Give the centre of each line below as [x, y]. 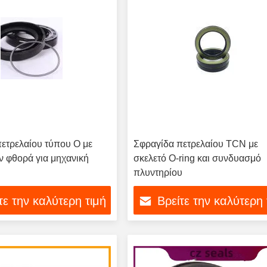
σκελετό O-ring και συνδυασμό [198, 158]
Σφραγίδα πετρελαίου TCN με [196, 144]
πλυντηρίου [158, 173]
